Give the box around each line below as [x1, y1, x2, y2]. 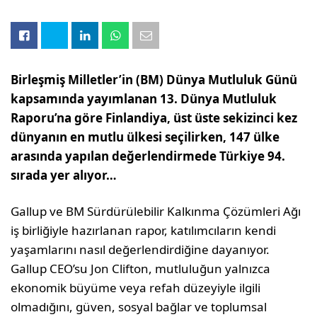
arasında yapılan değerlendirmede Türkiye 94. [11, 148, 286, 164]
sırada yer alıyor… [11, 167, 117, 183]
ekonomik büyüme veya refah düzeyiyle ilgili [11, 279, 261, 296]
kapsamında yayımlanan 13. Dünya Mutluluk [11, 91, 277, 107]
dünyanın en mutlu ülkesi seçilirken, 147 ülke [11, 129, 280, 145]
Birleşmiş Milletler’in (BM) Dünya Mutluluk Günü [11, 71, 298, 88]
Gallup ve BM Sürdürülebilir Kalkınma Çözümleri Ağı [11, 203, 301, 219]
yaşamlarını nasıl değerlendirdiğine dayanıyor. [11, 241, 270, 258]
